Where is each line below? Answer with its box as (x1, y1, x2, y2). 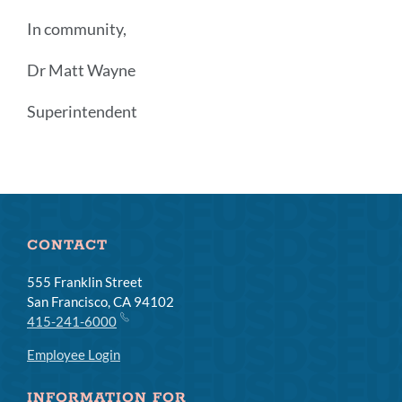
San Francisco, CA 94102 (27, 293, 174, 310)
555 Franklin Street (27, 274, 143, 290)
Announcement (27, 140, 180, 166)
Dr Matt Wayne (27, 60, 135, 80)
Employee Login (27, 346, 120, 363)
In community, (27, 19, 127, 39)
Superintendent (27, 101, 137, 121)
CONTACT (27, 236, 108, 255)
